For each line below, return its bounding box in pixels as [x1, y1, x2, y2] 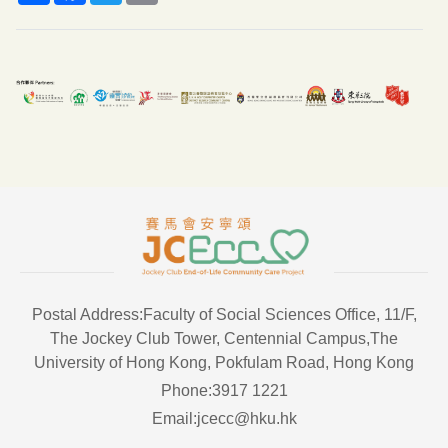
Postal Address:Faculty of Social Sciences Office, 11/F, [31, 305, 417, 323]
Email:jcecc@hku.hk [151, 409, 297, 427]
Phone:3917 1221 [160, 381, 288, 399]
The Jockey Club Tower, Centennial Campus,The [50, 329, 398, 347]
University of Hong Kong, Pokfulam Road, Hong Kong [34, 353, 414, 371]
